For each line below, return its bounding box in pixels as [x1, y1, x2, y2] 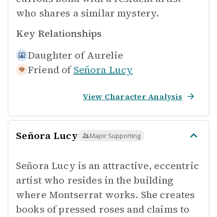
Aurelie [86, 48, 123, 62]
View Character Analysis [83, 91, 182, 102]
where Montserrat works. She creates [16, 188, 195, 201]
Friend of [28, 63, 71, 77]
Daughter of [28, 48, 84, 62]
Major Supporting [89, 131, 140, 140]
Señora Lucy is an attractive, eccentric [16, 159, 199, 172]
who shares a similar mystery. [16, 6, 159, 20]
